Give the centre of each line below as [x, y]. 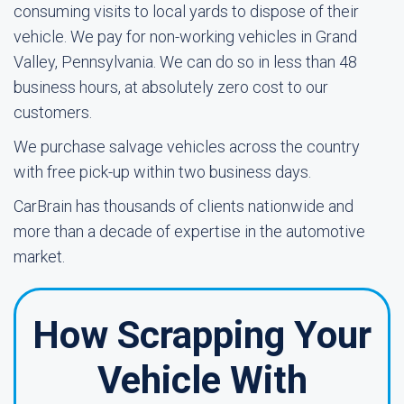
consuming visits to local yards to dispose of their [186, 11]
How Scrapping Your [202, 335]
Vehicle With [202, 380]
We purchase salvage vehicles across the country [187, 147]
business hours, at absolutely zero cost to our [171, 87]
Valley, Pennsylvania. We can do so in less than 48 [185, 62]
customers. [53, 112]
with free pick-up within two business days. [162, 172]
